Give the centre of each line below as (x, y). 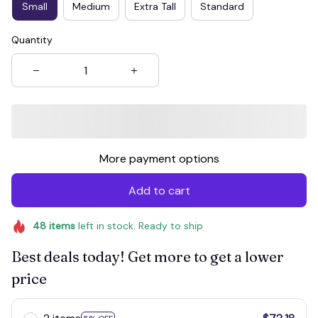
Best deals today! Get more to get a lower (148, 257)
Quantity (32, 40)
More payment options (159, 159)
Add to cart (159, 190)
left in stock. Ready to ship (139, 226)
